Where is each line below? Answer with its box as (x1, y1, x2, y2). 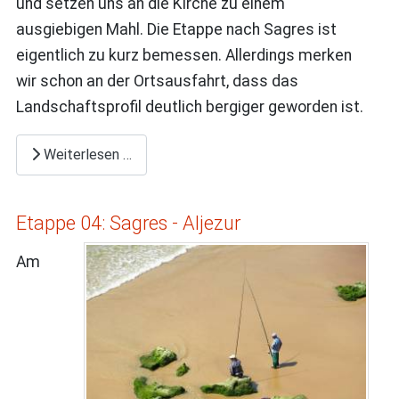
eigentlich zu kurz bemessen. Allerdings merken (15, 46, 352, 65)
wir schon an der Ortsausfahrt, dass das (15, 72, 298, 91)
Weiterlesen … (39, 146, 132, 164)
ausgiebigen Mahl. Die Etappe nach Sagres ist (15, 20, 337, 39)
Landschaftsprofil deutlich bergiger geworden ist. (15, 98, 367, 117)
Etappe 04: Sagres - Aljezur (15, 212, 240, 235)
